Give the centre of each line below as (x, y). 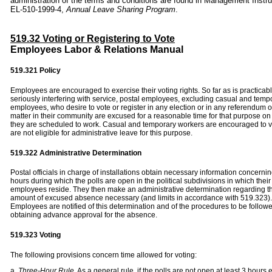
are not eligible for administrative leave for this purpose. (101, 133)
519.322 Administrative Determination (76, 153)
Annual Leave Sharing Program (121, 9)
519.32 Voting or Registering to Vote (93, 38)
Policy (50, 71)
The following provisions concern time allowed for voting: (104, 255)
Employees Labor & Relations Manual (97, 49)
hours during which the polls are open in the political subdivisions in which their (141, 181)
